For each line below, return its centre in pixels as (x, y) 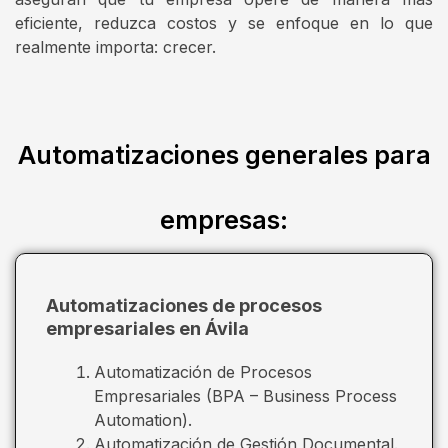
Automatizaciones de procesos (184, 305)
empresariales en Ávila (147, 328)
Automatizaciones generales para (224, 154)
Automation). (143, 419)
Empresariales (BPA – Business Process (245, 395)
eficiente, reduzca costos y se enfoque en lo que (224, 22)
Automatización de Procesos (203, 371)
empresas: (224, 219)
